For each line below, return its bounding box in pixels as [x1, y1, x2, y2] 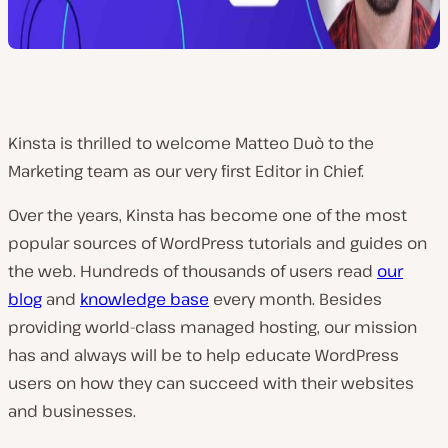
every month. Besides [209, 288, 382, 310]
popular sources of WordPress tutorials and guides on [8, 232, 427, 254]
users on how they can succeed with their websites [8, 372, 414, 394]
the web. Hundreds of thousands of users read [8, 260, 377, 282]
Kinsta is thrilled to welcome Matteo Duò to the [8, 132, 374, 154]
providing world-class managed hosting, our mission [8, 316, 417, 338]
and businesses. [8, 400, 136, 422]
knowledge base [80, 288, 209, 310]
